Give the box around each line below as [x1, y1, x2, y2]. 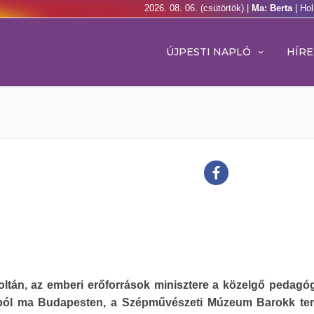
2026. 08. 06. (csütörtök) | [144, 3, 252, 13]
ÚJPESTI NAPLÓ [166, 46, 251, 58]
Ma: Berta [252, 3, 295, 13]
